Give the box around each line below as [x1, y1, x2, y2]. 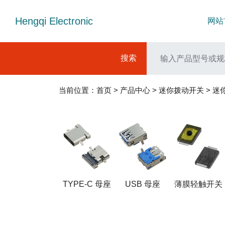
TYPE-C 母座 [62, 180, 111, 189]
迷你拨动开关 [159, 86, 204, 94]
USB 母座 [125, 180, 160, 189]
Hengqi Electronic [15, 16, 93, 27]
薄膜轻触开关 [174, 180, 222, 189]
